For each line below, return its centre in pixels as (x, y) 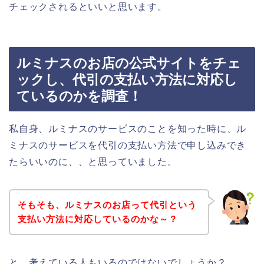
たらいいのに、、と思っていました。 (93, 162)
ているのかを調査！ (79, 96)
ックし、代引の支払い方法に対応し (127, 80)
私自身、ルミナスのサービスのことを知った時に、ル (128, 129)
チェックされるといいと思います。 (88, 6)
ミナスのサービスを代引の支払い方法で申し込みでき (128, 146)
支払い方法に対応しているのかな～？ (98, 219)
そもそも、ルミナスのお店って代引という (107, 204)
